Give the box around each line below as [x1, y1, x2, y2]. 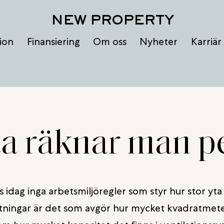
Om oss [93, 35, 126, 47]
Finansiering [26, 35, 80, 47]
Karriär [190, 35, 221, 47]
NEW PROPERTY [50, 11, 173, 27]
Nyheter [139, 35, 178, 47]
